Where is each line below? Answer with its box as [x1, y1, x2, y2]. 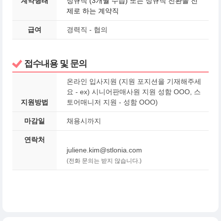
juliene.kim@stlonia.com [67, 146, 142, 154]
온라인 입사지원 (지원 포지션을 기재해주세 [67, 77, 201, 85]
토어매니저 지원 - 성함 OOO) [67, 98, 158, 106]
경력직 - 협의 [67, 26, 110, 34]
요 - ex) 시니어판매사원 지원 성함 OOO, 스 [67, 88, 201, 96]
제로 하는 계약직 [67, 7, 119, 15]
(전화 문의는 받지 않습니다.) [67, 157, 142, 164]
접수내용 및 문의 [22, 59, 87, 69]
